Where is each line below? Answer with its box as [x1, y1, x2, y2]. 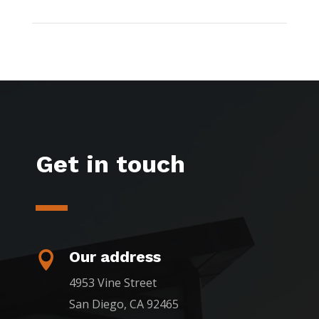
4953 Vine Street [69, 274, 157, 291]
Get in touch [36, 149, 185, 178]
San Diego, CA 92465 [69, 296, 179, 312]
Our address [69, 247, 161, 266]
